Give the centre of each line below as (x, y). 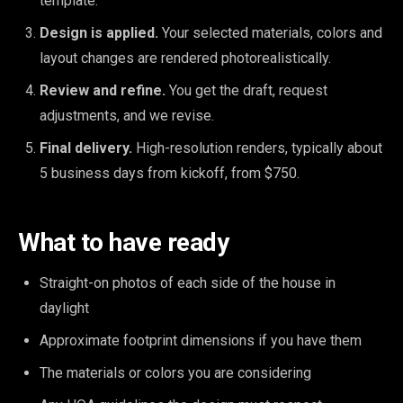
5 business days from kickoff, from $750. (170, 173)
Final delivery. (86, 148)
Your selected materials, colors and (270, 33)
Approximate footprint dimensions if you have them (201, 340)
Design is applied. (99, 33)
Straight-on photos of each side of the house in (188, 283)
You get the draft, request (246, 90)
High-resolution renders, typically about (257, 148)
